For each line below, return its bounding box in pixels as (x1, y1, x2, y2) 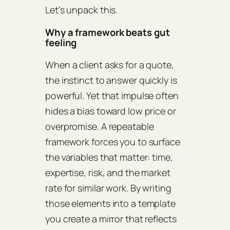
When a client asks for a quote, (45, 59, 174, 71)
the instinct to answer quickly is (45, 74, 177, 87)
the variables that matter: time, (45, 151, 173, 164)
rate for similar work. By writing (45, 182, 171, 195)
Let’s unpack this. (45, 4, 118, 16)
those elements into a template (45, 197, 176, 210)
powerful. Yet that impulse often (45, 89, 179, 102)
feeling (45, 35, 77, 49)
